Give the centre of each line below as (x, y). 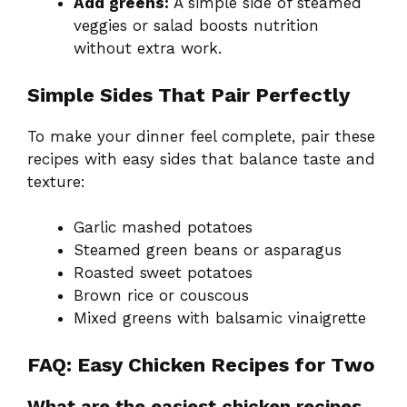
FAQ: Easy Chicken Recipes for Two (201, 364)
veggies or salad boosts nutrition (196, 26)
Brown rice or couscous (161, 296)
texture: (56, 181)
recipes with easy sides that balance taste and (201, 159)
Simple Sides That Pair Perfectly (189, 94)
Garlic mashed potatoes (163, 228)
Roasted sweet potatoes (163, 273)
